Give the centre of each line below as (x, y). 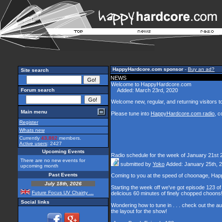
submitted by (136, 164)
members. (69, 138)
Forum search (37, 90)
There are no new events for (53, 160)
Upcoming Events (63, 151)
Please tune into (131, 113)
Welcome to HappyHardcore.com (151, 84)
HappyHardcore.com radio (183, 113)
